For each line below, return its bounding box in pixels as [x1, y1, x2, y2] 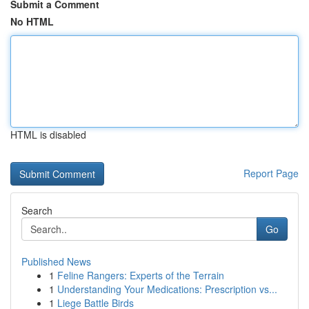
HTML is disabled [10, 128, 86, 141]
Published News [21, 255, 91, 268]
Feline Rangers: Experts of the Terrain [57, 268, 224, 282]
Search [21, 203, 52, 217]
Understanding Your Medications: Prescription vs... [57, 282, 277, 296]
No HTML [10, 14, 54, 28]
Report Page [243, 166, 299, 180]
